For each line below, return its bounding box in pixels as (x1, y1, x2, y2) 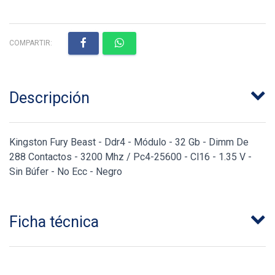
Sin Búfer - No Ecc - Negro (9, 165, 122, 177)
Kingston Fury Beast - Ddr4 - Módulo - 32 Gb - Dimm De (9, 136, 249, 148)
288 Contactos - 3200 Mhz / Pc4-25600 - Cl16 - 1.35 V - (9, 150, 252, 163)
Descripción (9, 88, 90, 107)
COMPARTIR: (9, 38, 52, 47)
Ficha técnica (9, 212, 99, 231)
